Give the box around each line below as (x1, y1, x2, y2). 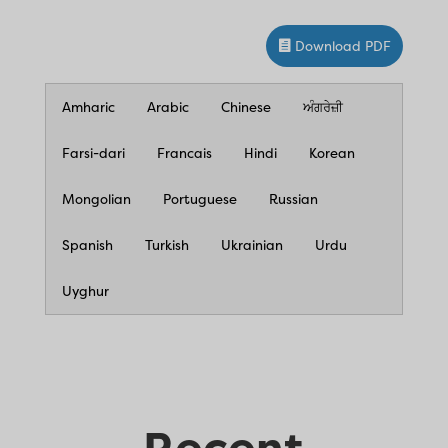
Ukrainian (220, 235, 283, 254)
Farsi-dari (61, 143, 125, 162)
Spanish (61, 235, 113, 254)
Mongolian (61, 189, 131, 208)
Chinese (220, 97, 271, 116)
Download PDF (295, 36, 392, 55)
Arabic (146, 97, 189, 116)
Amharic (61, 97, 115, 116)
